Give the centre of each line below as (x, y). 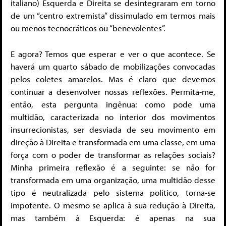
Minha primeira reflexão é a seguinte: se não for (113, 167)
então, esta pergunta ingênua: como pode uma (113, 104)
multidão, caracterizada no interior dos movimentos (113, 117)
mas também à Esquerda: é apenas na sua (113, 217)
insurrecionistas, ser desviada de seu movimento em (113, 129)
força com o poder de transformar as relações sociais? (113, 154)
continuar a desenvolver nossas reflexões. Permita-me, (113, 91)
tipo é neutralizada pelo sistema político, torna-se (113, 192)
